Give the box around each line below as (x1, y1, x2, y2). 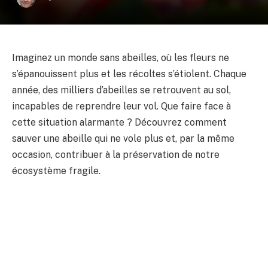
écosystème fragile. (12, 165, 100, 176)
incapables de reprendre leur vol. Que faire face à (12, 100, 231, 112)
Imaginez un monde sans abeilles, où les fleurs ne (12, 52, 229, 63)
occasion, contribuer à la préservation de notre (12, 149, 220, 160)
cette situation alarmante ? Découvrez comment (12, 117, 227, 128)
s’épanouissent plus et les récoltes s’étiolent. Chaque (12, 68, 246, 80)
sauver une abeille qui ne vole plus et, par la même (12, 133, 234, 144)
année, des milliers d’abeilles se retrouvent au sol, (12, 84, 231, 96)
